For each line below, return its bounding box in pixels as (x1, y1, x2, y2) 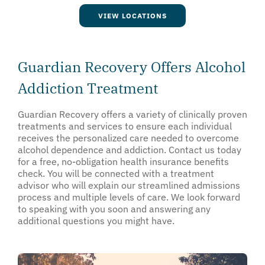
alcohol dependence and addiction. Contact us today (18, 143, 241, 156)
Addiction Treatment (18, 78, 161, 98)
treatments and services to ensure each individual (18, 119, 232, 132)
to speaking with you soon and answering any (18, 202, 211, 215)
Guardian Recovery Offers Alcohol (18, 57, 245, 76)
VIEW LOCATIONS (98, 11, 167, 20)
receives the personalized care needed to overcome (18, 131, 239, 144)
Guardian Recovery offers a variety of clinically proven (18, 108, 247, 120)
